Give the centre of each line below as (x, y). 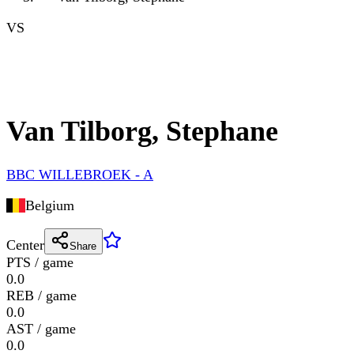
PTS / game (40, 263)
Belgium (49, 206)
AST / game (41, 329)
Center (25, 245)
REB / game (41, 296)
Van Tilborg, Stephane (142, 132)
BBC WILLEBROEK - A (80, 175)
